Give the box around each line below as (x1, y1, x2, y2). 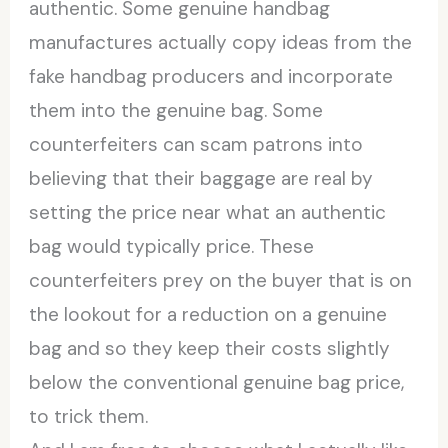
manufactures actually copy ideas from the (29, 29, 413, 55)
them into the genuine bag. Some (29, 97, 324, 123)
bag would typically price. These (29, 233, 315, 259)
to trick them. (29, 403, 149, 429)
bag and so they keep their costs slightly (29, 335, 391, 361)
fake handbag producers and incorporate (29, 63, 394, 89)
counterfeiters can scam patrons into (29, 131, 364, 157)
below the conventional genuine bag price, (29, 369, 405, 395)
